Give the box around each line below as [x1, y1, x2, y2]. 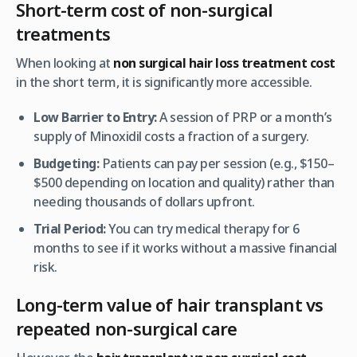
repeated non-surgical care [16, 316, 237, 340]
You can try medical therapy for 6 [105, 219, 300, 237]
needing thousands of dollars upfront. [33, 192, 255, 210]
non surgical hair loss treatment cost [113, 53, 335, 72]
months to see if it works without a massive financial [33, 238, 337, 257]
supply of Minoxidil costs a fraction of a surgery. [33, 127, 309, 145]
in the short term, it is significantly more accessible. [16, 73, 312, 91]
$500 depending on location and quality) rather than [33, 173, 335, 191]
